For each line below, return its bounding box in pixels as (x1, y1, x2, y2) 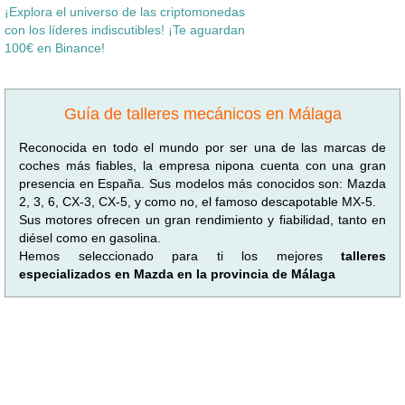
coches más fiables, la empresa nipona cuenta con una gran (19, 157, 386, 173)
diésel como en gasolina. (19, 230, 161, 245)
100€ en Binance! (5, 40, 105, 55)
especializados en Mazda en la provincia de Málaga (19, 266, 335, 281)
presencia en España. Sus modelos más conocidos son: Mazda (19, 175, 386, 191)
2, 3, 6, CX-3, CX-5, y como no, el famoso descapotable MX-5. (19, 193, 376, 209)
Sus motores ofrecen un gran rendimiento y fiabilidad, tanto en (19, 212, 386, 227)
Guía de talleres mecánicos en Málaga (63, 104, 342, 123)
